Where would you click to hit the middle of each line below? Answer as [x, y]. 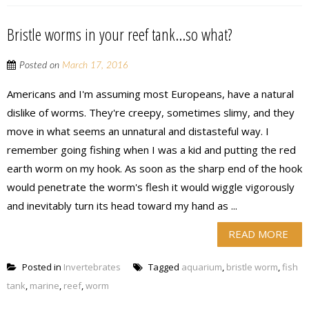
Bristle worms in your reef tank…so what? [120, 34]
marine [44, 286]
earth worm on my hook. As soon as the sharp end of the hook [154, 169]
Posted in [42, 267]
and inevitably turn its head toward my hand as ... [122, 206]
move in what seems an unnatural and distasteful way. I [138, 131]
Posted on [41, 66]
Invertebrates [92, 267]
